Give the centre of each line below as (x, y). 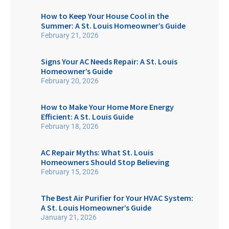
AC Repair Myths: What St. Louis (97, 152)
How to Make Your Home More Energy (107, 107)
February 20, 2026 (70, 81)
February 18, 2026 (70, 126)
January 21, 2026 (69, 217)
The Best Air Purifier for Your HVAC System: (117, 198)
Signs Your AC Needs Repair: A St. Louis (109, 61)
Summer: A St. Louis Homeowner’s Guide (113, 25)
